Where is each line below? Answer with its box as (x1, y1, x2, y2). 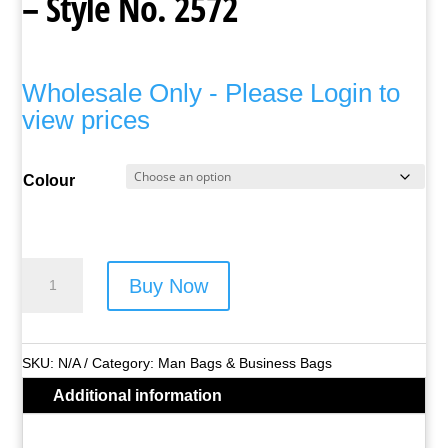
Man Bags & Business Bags (158, 355, 333, 371)
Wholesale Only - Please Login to (22, 78, 401, 108)
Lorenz (21, 262, 71, 279)
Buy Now (128, 274, 208, 297)
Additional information (53, 387, 223, 404)
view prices (22, 105, 151, 135)
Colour (23, 172, 76, 189)
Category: (92, 355, 159, 371)
